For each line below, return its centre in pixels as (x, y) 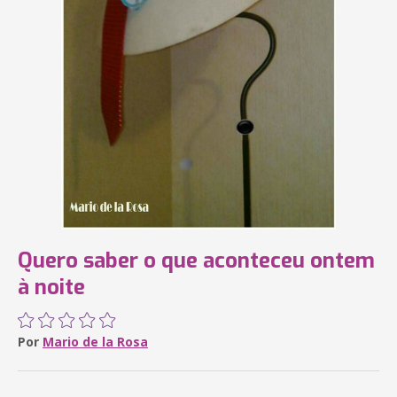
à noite (51, 287)
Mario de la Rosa (95, 342)
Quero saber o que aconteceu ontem (196, 261)
